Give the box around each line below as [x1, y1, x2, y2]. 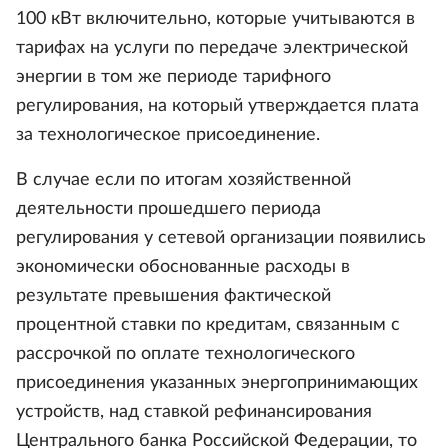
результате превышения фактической [16, 287, 331, 305]
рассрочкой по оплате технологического [16, 345, 355, 363]
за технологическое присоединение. [16, 126, 320, 144]
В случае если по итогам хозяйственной [16, 171, 351, 189]
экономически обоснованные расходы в [16, 258, 350, 276]
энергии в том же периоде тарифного [16, 68, 331, 86]
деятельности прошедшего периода [16, 200, 321, 218]
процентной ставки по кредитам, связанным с [16, 316, 400, 334]
